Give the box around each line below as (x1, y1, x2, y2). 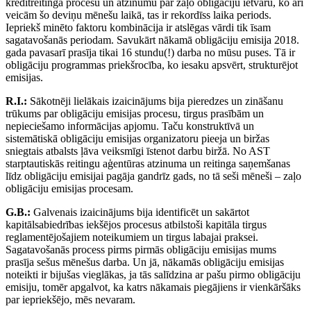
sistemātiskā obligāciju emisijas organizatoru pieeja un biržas (6, 133, 269, 145)
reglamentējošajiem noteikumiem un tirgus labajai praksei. (6, 231, 258, 244)
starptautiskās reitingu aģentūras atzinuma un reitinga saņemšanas (6, 158, 290, 170)
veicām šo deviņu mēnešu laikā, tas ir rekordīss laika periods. (6, 9, 271, 22)
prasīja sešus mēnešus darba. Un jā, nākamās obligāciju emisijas (6, 256, 284, 269)
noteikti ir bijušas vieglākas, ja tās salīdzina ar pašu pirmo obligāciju (6, 269, 301, 281)
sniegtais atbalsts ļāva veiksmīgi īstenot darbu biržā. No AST (6, 145, 270, 158)
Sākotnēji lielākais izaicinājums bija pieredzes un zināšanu (27, 95, 283, 108)
